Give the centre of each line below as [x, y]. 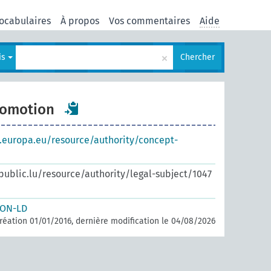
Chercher [198, 57]
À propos [80, 21]
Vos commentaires [149, 21]
